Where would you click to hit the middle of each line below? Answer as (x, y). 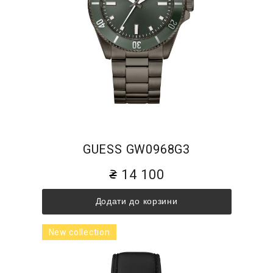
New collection (79, 232)
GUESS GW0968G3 (136, 150)
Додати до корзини (136, 201)
